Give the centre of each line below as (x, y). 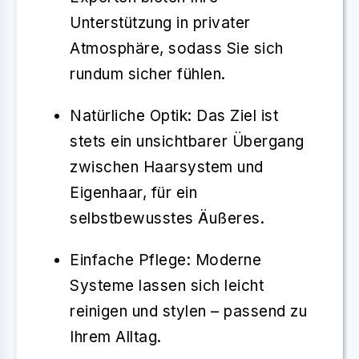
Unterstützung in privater (160, 22)
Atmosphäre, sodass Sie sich (177, 48)
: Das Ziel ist (233, 115)
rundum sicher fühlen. (148, 74)
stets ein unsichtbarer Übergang (187, 141)
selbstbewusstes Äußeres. (167, 218)
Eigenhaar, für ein (133, 192)
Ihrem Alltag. (116, 337)
